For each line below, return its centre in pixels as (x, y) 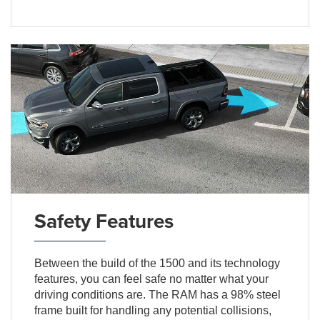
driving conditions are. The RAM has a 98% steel (157, 294)
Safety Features (104, 220)
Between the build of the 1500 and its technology (157, 263)
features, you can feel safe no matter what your (151, 279)
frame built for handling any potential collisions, (152, 310)
